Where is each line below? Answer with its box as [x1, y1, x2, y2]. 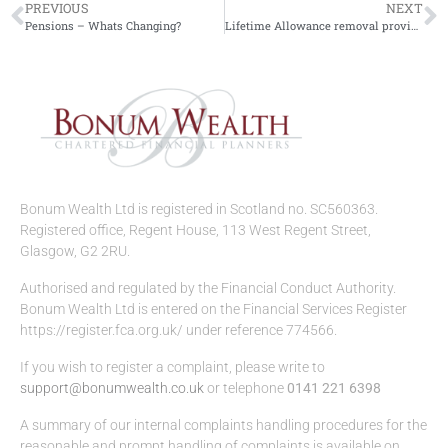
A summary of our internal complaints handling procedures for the [20, 417, 427, 434]
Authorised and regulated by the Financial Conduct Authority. [20, 280, 396, 297]
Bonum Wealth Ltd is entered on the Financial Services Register [20, 301, 410, 318]
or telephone [204, 380, 287, 397]
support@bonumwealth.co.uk [20, 380, 204, 397]
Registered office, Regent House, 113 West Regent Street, [20, 222, 371, 239]
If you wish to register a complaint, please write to [20, 359, 328, 376]
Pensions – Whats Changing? [25, 18, 181, 34]
